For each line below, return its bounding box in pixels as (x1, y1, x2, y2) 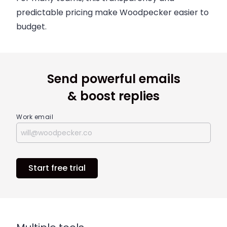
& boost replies (67, 88, 160, 105)
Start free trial (28, 162, 86, 174)
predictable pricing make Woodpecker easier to (16, 7, 209, 19)
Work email (16, 112, 53, 122)
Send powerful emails (47, 70, 180, 88)
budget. (16, 21, 47, 33)
